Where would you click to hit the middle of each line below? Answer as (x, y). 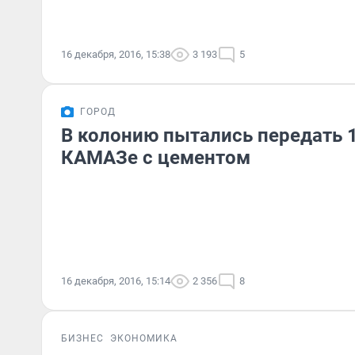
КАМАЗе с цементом (156, 158)
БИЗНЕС (82, 338)
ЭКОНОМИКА (144, 338)
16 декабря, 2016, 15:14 (116, 281)
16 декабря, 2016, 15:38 (116, 54)
